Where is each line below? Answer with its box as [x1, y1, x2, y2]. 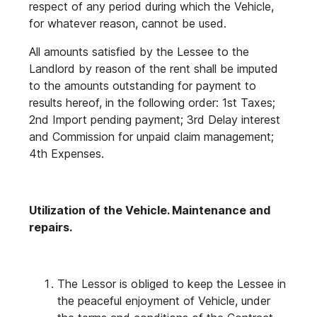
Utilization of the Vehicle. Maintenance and [29, 203, 270, 217]
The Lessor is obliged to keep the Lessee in [57, 277, 286, 291]
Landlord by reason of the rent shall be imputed [29, 62, 278, 76]
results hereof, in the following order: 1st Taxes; [29, 96, 275, 110]
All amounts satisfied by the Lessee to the [29, 45, 249, 59]
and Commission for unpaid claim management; [29, 129, 274, 144]
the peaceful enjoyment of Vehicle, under [57, 294, 270, 308]
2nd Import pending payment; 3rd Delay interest [29, 113, 280, 127]
